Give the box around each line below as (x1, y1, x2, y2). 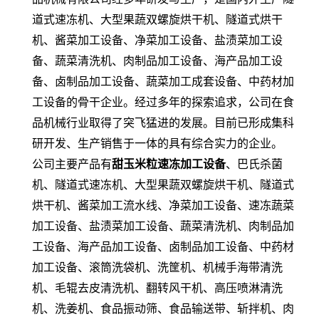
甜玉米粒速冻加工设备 (112, 158, 226, 171)
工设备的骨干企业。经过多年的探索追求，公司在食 (32, 96, 294, 109)
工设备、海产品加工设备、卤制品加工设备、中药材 (32, 241, 294, 253)
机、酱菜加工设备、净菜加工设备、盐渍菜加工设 (32, 34, 283, 47)
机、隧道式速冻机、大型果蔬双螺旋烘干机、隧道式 (32, 179, 294, 192)
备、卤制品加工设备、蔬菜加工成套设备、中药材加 (32, 75, 294, 88)
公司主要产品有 (32, 158, 112, 171)
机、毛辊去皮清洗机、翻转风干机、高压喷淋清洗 (32, 282, 283, 295)
